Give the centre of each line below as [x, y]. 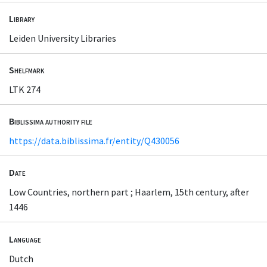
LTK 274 [25, 90]
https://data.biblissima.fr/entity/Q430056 [94, 141]
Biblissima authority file [51, 121]
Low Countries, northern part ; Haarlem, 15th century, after [129, 192]
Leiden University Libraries [63, 38]
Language [25, 239]
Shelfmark [27, 70]
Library [22, 18]
